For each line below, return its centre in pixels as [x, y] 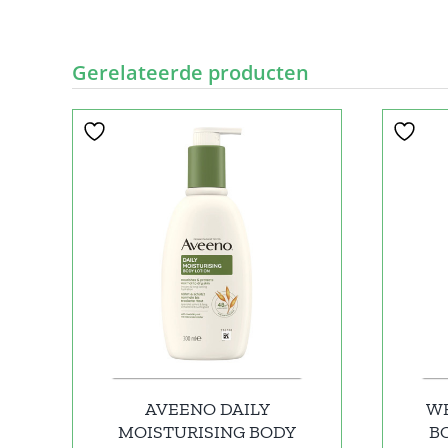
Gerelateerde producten [190, 72]
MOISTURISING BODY [207, 432]
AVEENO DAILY [207, 409]
